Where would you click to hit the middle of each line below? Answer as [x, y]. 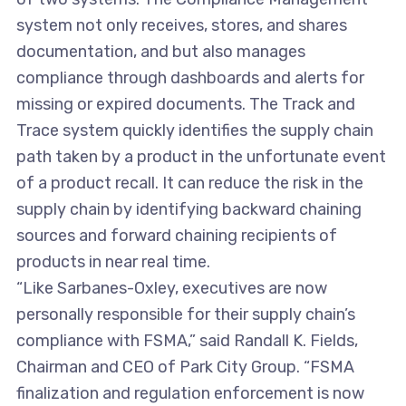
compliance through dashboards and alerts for [190, 78]
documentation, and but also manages [160, 52]
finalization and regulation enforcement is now [190, 394]
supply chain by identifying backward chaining [188, 210]
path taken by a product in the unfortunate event [201, 157]
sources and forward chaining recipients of [176, 236]
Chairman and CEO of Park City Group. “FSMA [185, 367]
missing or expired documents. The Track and [185, 105]
